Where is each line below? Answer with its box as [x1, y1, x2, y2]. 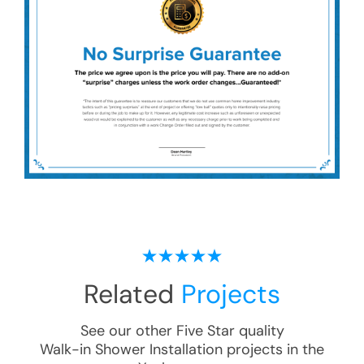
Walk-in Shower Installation [40, 340, 223, 360]
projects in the [223, 340, 324, 360]
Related [84, 277, 181, 312]
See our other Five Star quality [80, 321, 284, 341]
